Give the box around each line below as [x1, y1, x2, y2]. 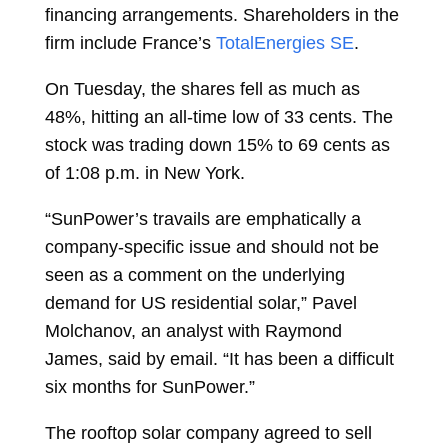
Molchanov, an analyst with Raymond [44, 321, 342, 341]
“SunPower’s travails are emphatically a [44, 209, 361, 229]
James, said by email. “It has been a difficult [44, 349, 394, 369]
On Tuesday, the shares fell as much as [44, 79, 360, 99]
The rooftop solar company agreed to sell [44, 423, 372, 443]
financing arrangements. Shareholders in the [44, 5, 399, 25]
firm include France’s [44, 33, 211, 53]
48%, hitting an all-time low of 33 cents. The [44, 107, 393, 127]
